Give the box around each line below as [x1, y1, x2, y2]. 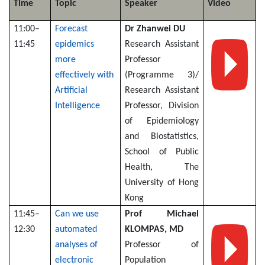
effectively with [55, 70, 114, 80]
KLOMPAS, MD [125, 224, 184, 234]
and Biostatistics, [125, 131, 199, 141]
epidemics [55, 39, 95, 49]
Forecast [55, 24, 88, 34]
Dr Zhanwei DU [125, 24, 186, 34]
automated [55, 224, 98, 234]
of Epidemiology [125, 116, 199, 126]
